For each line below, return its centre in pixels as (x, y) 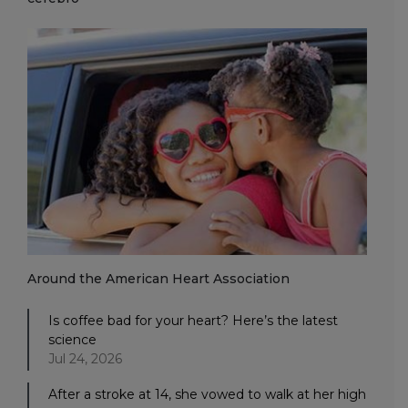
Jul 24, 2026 (85, 358)
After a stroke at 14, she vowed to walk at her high (207, 394)
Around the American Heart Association (158, 279)
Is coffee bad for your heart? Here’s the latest (193, 320)
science (72, 339)
